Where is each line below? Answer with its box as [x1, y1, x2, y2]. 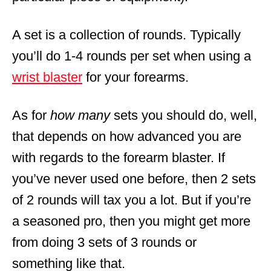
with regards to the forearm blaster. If [12, 149, 225, 165]
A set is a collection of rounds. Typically [12, 27, 241, 42]
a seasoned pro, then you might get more [12, 213, 250, 229]
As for [12, 107, 50, 123]
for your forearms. [82, 69, 189, 85]
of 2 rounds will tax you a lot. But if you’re [12, 192, 251, 207]
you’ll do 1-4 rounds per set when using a [12, 48, 251, 64]
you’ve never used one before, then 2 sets [12, 171, 256, 186]
